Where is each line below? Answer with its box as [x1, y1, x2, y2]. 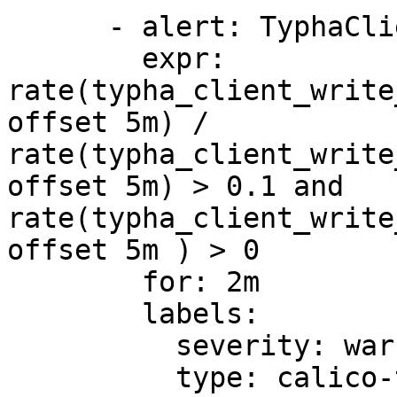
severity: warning [7, 330, 175, 362]
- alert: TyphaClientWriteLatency [7, 11, 108, 43]
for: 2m [7, 266, 142, 298]
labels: [7, 298, 142, 330]
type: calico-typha [7, 362, 175, 393]
